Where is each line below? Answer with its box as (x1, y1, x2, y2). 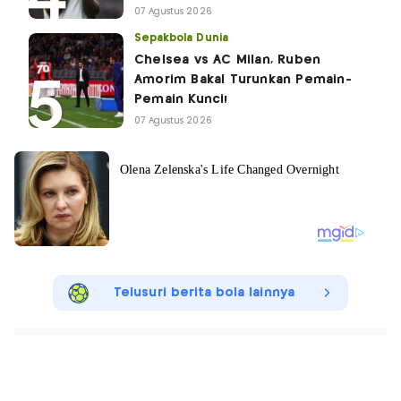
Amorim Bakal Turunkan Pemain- (134, 73, 352, 86)
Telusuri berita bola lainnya (114, 286, 294, 299)
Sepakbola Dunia (134, 32, 228, 43)
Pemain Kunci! (134, 92, 228, 106)
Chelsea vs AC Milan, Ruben (134, 53, 321, 66)
